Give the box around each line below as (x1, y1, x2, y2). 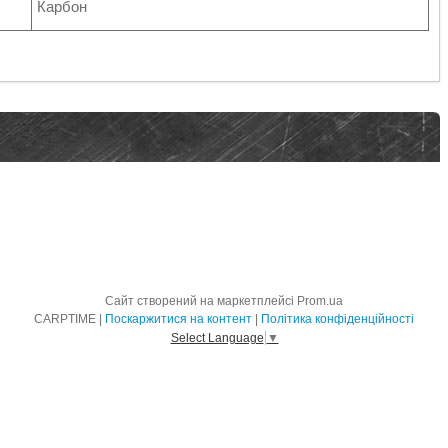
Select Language (170, 330, 264, 345)
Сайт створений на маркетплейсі (105, 294, 297, 308)
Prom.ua (297, 294, 343, 308)
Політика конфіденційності (261, 312, 414, 326)
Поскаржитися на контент (105, 312, 252, 326)
